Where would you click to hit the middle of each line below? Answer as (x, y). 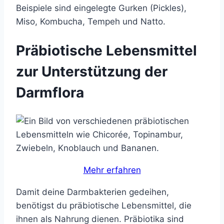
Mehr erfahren (112, 170)
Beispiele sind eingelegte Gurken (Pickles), (101, 8)
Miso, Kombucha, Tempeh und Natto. (91, 21)
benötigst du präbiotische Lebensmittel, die (104, 206)
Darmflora (50, 92)
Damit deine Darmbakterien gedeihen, (92, 192)
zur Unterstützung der (92, 71)
